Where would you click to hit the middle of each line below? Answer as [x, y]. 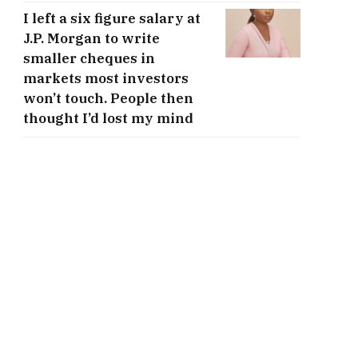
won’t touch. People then [108, 98]
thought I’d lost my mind [108, 118]
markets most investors [106, 78]
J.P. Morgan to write [91, 38]
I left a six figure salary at [112, 18]
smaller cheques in [89, 58]
